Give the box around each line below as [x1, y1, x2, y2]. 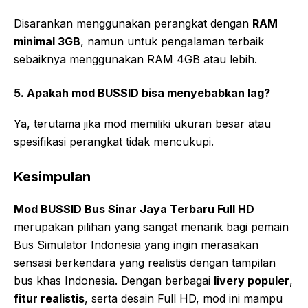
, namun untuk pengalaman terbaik [80, 34, 264, 49]
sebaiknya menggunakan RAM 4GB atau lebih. [14, 52, 257, 67]
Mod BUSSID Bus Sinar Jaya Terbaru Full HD [14, 202, 254, 217]
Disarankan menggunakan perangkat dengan [14, 16, 252, 31]
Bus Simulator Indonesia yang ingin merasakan [14, 238, 258, 252]
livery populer [214, 274, 289, 288]
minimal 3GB [14, 34, 80, 49]
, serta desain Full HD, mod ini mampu [85, 291, 283, 306]
